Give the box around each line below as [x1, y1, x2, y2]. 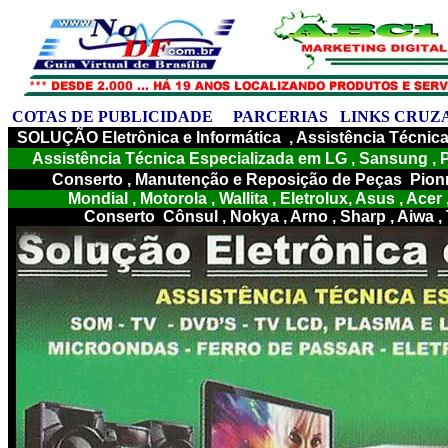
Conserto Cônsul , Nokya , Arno [84, 208, 332, 225]
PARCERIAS [233, 108, 328, 125]
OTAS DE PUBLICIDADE [24, 108, 213, 125]
